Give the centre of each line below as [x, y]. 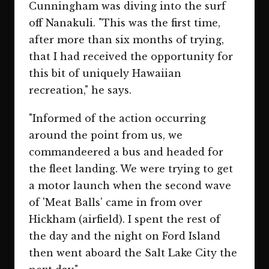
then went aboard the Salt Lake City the [133, 252]
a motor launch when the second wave [130, 185]
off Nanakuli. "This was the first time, [125, 23]
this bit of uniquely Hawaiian [105, 73]
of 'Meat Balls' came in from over [116, 202]
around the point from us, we [106, 135]
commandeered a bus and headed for [126, 152]
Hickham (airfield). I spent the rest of [125, 219]
